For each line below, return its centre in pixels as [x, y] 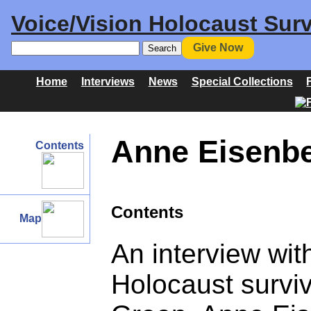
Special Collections [242, 82]
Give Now [218, 48]
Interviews [108, 82]
